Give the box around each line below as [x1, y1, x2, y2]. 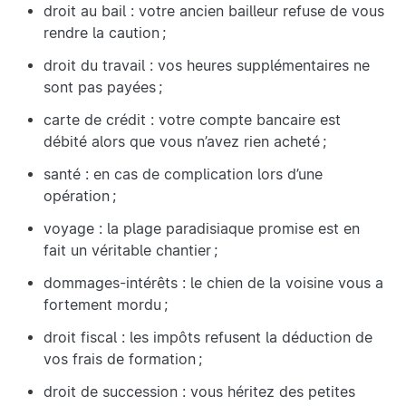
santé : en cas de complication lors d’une [43, 166, 323, 184]
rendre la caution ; [43, 24, 166, 43]
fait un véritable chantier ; [43, 242, 222, 260]
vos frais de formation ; [43, 351, 202, 369]
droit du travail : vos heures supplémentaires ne [43, 57, 370, 75]
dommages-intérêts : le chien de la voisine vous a [43, 275, 383, 293]
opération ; [43, 188, 116, 206]
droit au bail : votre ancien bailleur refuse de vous [43, 3, 384, 21]
